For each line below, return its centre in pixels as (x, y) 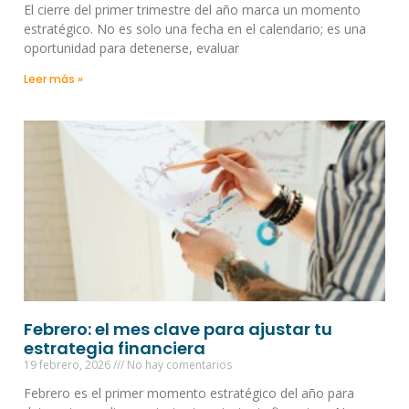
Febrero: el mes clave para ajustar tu (178, 329)
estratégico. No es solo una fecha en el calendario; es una (195, 28)
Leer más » (53, 79)
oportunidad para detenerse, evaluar (131, 47)
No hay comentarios (178, 364)
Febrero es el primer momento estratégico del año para (189, 393)
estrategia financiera (115, 348)
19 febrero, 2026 (68, 364)
